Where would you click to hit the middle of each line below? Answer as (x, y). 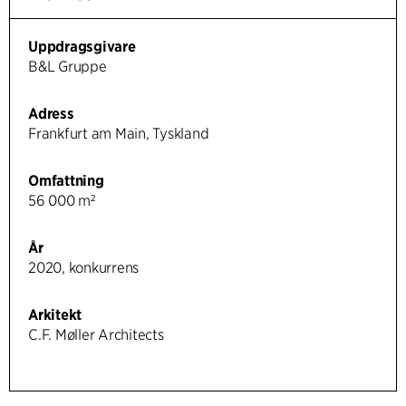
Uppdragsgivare (82, 46)
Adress (51, 113)
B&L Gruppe (68, 66)
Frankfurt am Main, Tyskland (119, 133)
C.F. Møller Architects (96, 334)
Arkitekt (55, 314)
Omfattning (66, 180)
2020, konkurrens (84, 267)
